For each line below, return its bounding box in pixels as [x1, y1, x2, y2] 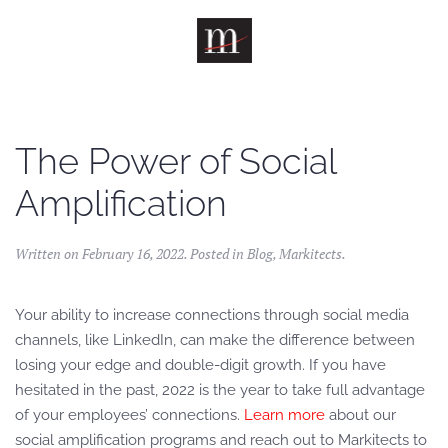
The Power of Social [15, 140, 336, 182]
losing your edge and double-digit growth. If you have [15, 356, 386, 374]
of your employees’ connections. [15, 406, 244, 424]
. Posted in [184, 244, 247, 263]
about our [325, 406, 396, 424]
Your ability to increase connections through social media [15, 306, 409, 324]
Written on [15, 244, 82, 263]
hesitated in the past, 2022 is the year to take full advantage [15, 381, 425, 399]
